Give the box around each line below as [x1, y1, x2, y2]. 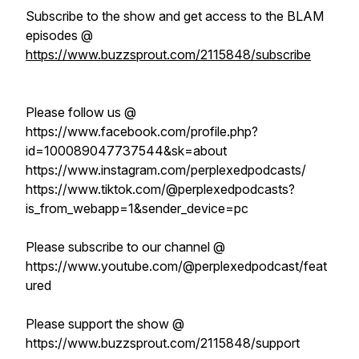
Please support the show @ [26, 316, 184, 332]
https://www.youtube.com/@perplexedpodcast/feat [26, 258, 327, 274]
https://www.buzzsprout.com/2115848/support [26, 335, 300, 351]
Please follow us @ [26, 104, 139, 120]
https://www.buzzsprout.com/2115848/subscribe [26, 46, 311, 63]
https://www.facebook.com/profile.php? [26, 123, 258, 139]
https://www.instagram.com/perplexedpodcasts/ [26, 162, 306, 178]
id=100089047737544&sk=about [26, 143, 227, 159]
